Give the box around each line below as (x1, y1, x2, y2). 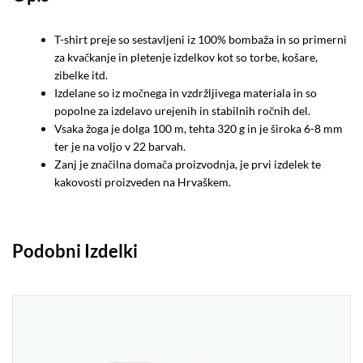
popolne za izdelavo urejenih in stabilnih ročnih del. (54, 104, 311, 118)
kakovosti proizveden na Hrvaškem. (54, 175, 232, 190)
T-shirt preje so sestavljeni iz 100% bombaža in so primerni (54, 32, 348, 47)
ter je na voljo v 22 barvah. (54, 139, 186, 154)
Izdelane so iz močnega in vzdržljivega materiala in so (54, 86, 318, 100)
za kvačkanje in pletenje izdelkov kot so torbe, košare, (54, 50, 318, 65)
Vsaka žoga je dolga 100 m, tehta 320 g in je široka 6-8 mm (54, 122, 344, 136)
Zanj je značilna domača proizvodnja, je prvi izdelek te (54, 157, 322, 172)
